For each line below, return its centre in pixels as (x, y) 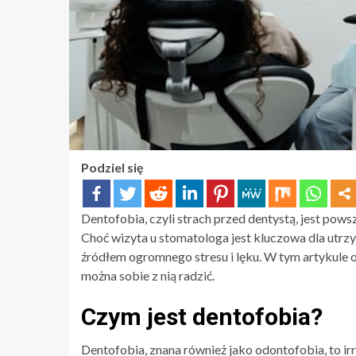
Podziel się (112, 167)
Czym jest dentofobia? (202, 317)
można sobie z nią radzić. (148, 275)
